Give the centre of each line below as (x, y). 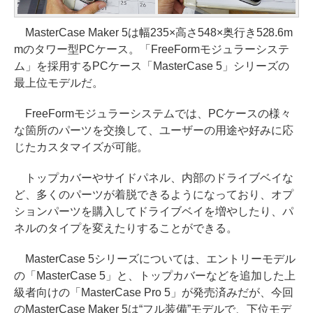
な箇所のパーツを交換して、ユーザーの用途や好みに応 (154, 130)
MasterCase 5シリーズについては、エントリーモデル (155, 259)
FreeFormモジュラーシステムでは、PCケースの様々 (153, 113)
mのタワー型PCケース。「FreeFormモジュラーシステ (152, 49)
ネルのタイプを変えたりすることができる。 (126, 228)
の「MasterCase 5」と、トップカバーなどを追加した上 (155, 275)
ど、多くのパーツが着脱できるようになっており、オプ (154, 194)
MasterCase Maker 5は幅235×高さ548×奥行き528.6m (154, 32)
